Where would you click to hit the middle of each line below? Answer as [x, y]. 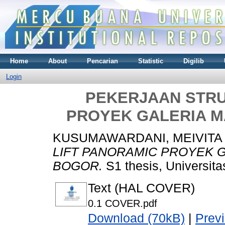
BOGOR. [78, 166]
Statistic [151, 61]
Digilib [194, 61]
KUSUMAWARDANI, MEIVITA [137, 138]
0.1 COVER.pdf [123, 204]
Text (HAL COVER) [141, 188]
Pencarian [102, 61]
